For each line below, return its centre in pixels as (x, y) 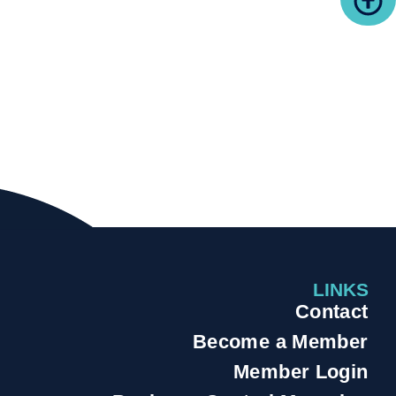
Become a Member (280, 341)
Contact (331, 311)
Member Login (301, 371)
